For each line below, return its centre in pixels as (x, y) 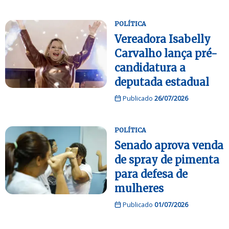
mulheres (139, 188)
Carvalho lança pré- (166, 53)
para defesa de (151, 174)
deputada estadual (162, 82)
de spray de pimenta (167, 159)
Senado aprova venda (169, 145)
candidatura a (150, 67)
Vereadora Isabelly (163, 39)
